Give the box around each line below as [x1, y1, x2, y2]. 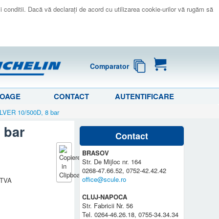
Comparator [90, 61, 130, 71]
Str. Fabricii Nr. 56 [82, 200, 133, 210]
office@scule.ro [82, 174, 127, 184]
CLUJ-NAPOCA [82, 192, 128, 201]
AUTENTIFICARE [115, 90, 175, 102]
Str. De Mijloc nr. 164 [82, 156, 142, 166]
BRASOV [82, 148, 109, 157]
